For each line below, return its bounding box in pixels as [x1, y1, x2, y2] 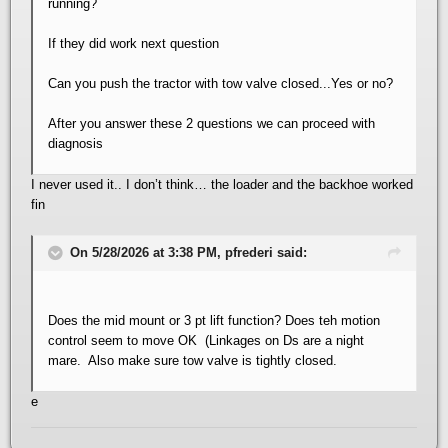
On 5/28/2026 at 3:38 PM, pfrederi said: [70, 244, 307, 260]
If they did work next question [48, 35, 219, 51]
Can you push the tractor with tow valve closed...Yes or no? [48, 75, 393, 91]
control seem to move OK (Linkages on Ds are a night [48, 332, 364, 348]
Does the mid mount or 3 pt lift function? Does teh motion [48, 312, 380, 328]
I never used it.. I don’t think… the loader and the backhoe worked [31, 176, 413, 192]
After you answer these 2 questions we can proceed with [48, 115, 375, 131]
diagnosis [48, 135, 103, 151]
